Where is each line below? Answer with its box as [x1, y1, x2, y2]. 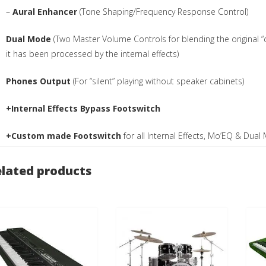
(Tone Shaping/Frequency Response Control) [77, 5, 249, 17]
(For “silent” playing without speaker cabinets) [73, 75, 245, 87]
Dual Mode [6, 33, 54, 45]
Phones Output [6, 75, 74, 87]
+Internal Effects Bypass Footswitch [6, 102, 161, 114]
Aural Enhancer [12, 5, 78, 17]
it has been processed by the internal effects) [6, 47, 179, 59]
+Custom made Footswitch [6, 129, 122, 141]
